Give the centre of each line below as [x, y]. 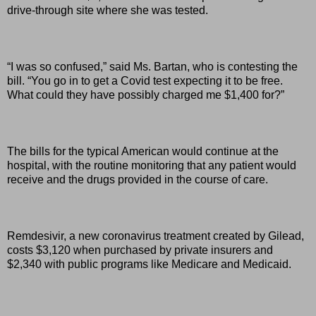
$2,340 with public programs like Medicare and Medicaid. [149, 264]
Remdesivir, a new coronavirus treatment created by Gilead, [156, 236]
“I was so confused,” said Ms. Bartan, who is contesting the [152, 66]
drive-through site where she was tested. [108, 10]
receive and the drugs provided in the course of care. [138, 179]
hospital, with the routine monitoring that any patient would [152, 165]
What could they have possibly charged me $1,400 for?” [146, 95]
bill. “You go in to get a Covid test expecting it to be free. [145, 80]
